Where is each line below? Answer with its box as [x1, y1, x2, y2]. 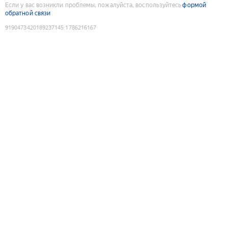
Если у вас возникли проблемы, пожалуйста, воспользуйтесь [5, 1, 182, 9]
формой [182, 1, 206, 9]
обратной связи [5, 9, 51, 17]
